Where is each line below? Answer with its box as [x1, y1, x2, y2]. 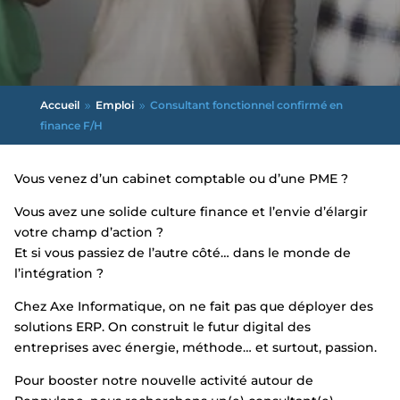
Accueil [39, 97, 79, 112]
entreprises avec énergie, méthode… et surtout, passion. [13, 338, 377, 355]
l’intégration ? [13, 264, 104, 281]
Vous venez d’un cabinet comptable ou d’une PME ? [13, 170, 348, 187]
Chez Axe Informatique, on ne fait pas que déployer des [13, 297, 373, 314]
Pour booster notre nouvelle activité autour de [13, 371, 313, 388]
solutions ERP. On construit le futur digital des [13, 318, 311, 335]
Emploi [95, 97, 134, 112]
